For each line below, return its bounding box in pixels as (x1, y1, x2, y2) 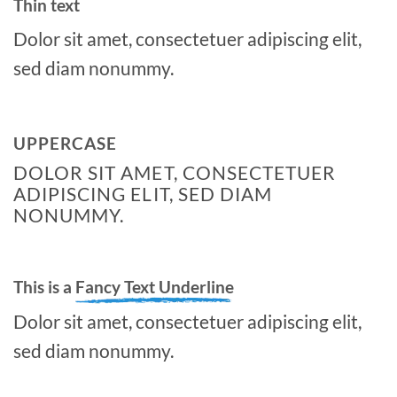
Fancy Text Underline (75, 276, 234, 298)
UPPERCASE (13, 133, 117, 154)
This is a (13, 276, 75, 298)
